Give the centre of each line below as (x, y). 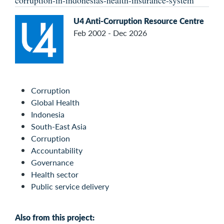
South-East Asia (59, 126)
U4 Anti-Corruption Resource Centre (139, 21)
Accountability (57, 150)
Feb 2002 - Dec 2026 (110, 33)
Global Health (55, 102)
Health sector (55, 174)
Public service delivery (70, 186)
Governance (52, 162)
